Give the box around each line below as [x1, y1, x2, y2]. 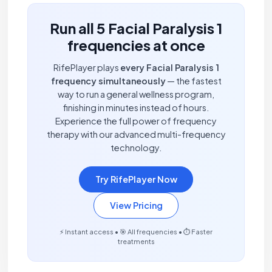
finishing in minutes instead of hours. [63, 102, 209, 114]
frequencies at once [67, 35, 205, 54]
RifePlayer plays [53, 62, 120, 73]
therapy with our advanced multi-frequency [46, 129, 226, 140]
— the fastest [165, 75, 222, 87]
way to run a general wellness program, [58, 89, 214, 100]
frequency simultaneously [50, 75, 166, 87]
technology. [110, 142, 161, 154]
